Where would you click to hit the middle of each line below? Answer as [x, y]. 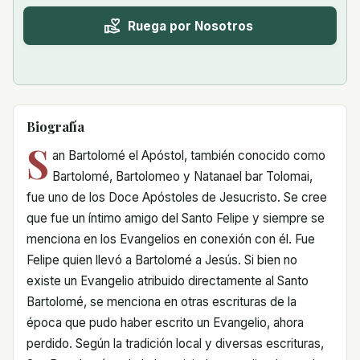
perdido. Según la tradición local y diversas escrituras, [175, 344]
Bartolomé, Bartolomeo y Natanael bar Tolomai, [182, 176]
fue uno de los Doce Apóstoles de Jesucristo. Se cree [177, 197]
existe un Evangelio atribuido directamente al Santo [168, 281]
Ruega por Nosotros [190, 26]
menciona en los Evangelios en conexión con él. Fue [171, 239]
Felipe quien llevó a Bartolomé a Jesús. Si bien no [162, 260]
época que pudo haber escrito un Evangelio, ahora [165, 323]
